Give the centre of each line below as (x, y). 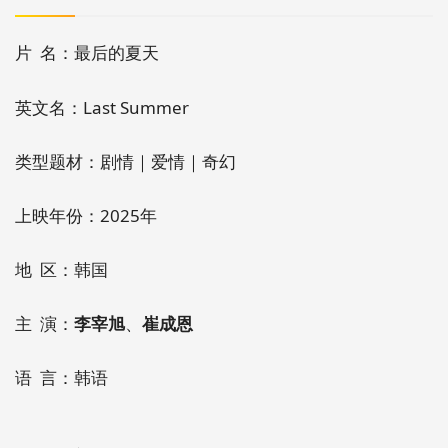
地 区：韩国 (61, 269)
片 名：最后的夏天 (87, 53)
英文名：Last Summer (102, 107)
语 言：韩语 (61, 377)
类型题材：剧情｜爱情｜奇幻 (125, 161)
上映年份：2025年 (86, 215)
